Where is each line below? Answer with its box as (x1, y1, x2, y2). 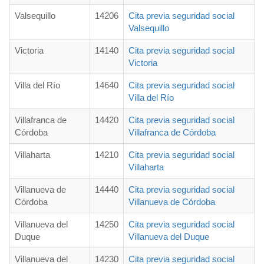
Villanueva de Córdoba (128, 197, 215, 207)
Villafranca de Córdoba (128, 127, 216, 138)
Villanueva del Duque (128, 232, 209, 242)
